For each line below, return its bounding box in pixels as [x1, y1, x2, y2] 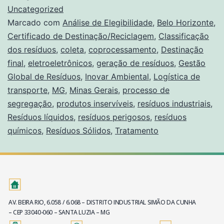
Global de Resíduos [7, 71, 80, 81]
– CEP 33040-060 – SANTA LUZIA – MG [8, 207, 110, 216]
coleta [60, 44, 84, 54]
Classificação [158, 30, 209, 41]
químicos [7, 125, 41, 135]
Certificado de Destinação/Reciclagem [7, 30, 154, 41]
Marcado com [7, 17, 62, 27]
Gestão [178, 57, 205, 68]
